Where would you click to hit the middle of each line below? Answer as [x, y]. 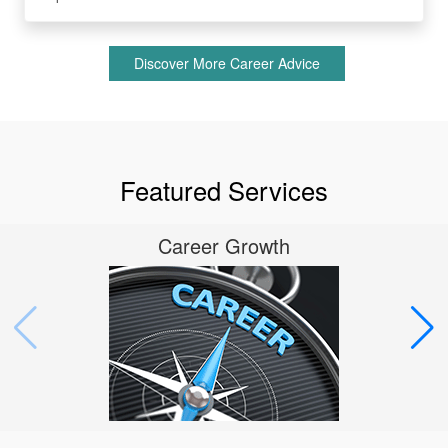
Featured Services [224, 190]
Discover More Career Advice [226, 63]
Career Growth [224, 246]
